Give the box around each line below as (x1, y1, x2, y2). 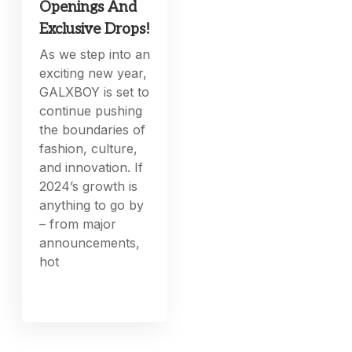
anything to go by (39, 197, 145, 214)
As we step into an (39, 46, 151, 63)
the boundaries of (39, 122, 146, 138)
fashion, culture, (39, 141, 138, 157)
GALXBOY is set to (39, 84, 150, 101)
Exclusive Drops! (39, 20, 151, 39)
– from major (39, 216, 117, 233)
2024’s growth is (39, 178, 138, 195)
